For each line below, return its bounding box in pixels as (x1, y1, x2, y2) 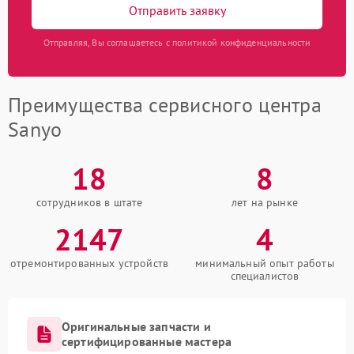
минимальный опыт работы (195, 256, 334, 270)
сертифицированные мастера (62, 333, 232, 349)
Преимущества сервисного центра (8, 92, 322, 118)
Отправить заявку (128, 2, 226, 18)
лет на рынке (232, 195, 298, 209)
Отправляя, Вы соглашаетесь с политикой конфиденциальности (43, 36, 311, 48)
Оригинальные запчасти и (62, 318, 211, 334)
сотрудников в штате (36, 195, 143, 209)
